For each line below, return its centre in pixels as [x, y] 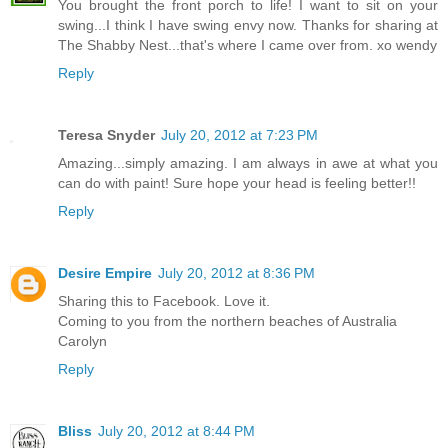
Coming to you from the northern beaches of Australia [227, 320]
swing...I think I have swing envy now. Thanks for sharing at [248, 24]
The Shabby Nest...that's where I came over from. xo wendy [247, 44]
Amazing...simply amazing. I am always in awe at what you [248, 162]
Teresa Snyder [106, 134]
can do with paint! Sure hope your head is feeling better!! [237, 182]
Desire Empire [105, 272]
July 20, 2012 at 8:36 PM [236, 272]
